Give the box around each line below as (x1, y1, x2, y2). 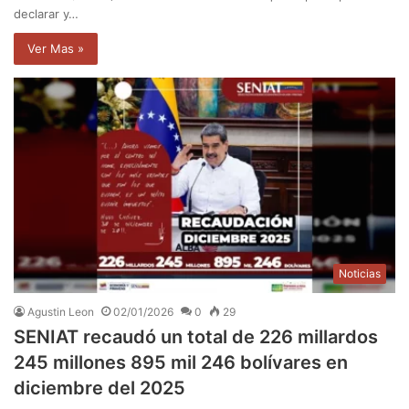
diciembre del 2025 (14, 376, 185, 399)
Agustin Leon (27, 304, 94, 319)
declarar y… (14, 6, 79, 22)
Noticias (339, 266, 381, 280)
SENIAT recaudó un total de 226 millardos (14, 325, 378, 348)
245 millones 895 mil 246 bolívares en (14, 351, 348, 373)
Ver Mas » (27, 41, 84, 57)
